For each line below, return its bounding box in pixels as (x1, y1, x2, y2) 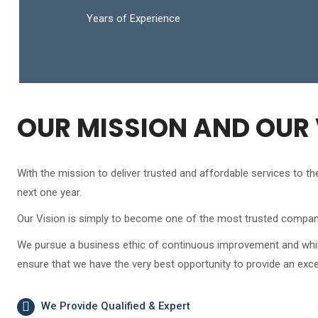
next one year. (17, 185, 82, 199)
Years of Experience (87, 11, 181, 25)
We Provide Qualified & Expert (38, 299, 190, 312)
